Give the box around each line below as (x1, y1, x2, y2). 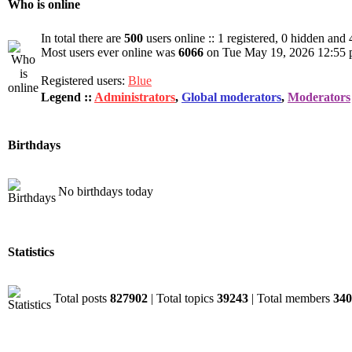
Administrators (94, 90, 175, 104)
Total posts (53, 291, 110, 305)
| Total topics (148, 291, 217, 305)
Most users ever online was (41, 46, 178, 59)
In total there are (41, 31, 124, 45)
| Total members (248, 291, 333, 305)
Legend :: (41, 90, 94, 104)
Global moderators (181, 90, 281, 104)
